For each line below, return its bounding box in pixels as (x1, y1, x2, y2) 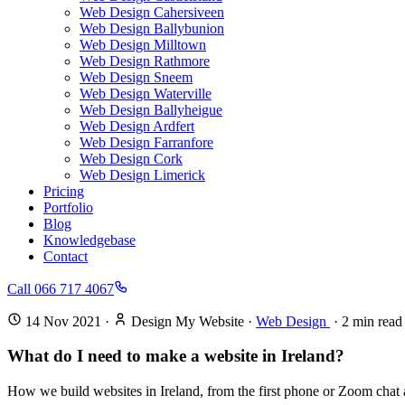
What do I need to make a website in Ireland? (7, 346, 344, 366)
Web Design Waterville (80, 85, 212, 101)
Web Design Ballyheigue (80, 101, 222, 118)
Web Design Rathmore (80, 52, 210, 69)
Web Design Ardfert (80, 118, 194, 134)
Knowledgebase (43, 231, 136, 248)
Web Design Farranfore (80, 134, 213, 150)
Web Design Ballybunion (80, 20, 224, 36)
